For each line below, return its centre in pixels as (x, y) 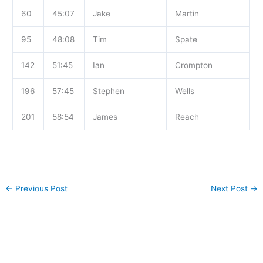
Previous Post (41, 188)
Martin (187, 14)
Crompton (193, 65)
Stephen (108, 91)
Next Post (230, 188)
